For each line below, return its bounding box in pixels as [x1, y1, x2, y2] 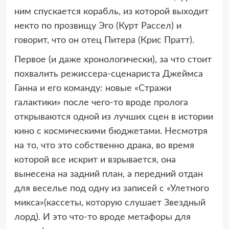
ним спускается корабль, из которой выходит [14, 7, 209, 16]
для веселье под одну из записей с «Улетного [14, 184, 209, 193]
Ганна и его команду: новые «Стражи [14, 83, 171, 93]
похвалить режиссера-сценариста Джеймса [14, 69, 203, 79]
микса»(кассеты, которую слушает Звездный [14, 198, 205, 208]
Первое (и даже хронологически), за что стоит [14, 55, 212, 64]
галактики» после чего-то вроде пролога [14, 98, 188, 107]
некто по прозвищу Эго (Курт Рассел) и [14, 21, 181, 31]
